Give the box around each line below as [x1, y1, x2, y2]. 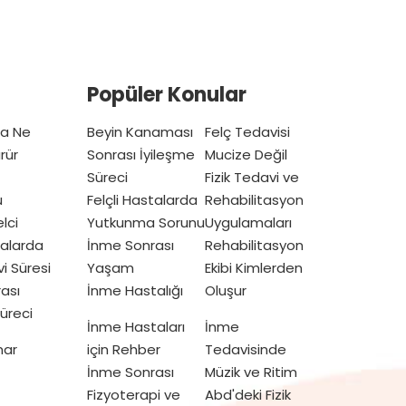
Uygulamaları [205, 213, 292, 233]
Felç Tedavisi [205, 122, 290, 142]
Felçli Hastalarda [87, 190, 198, 210]
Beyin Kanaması [87, 122, 193, 142]
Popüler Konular [87, 81, 246, 110]
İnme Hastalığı [87, 281, 183, 301]
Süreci [87, 168, 128, 188]
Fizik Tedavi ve [205, 168, 299, 188]
